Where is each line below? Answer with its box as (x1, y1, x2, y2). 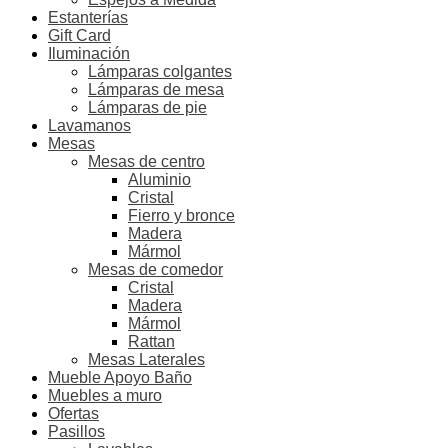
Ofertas (48, 405, 99, 422)
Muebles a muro (48, 387, 162, 404)
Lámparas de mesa (88, 81, 224, 98)
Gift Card (48, 27, 111, 44)
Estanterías (48, 9, 128, 26)
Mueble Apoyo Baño (48, 369, 192, 386)
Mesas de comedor (88, 261, 223, 278)
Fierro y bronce (128, 207, 235, 224)
